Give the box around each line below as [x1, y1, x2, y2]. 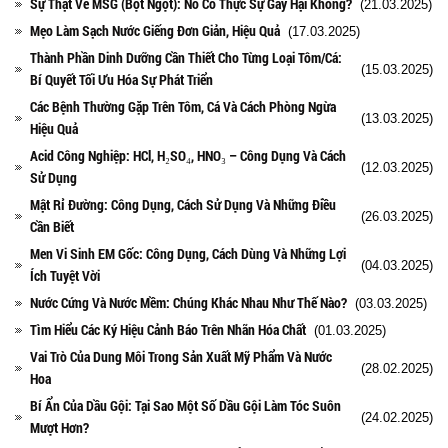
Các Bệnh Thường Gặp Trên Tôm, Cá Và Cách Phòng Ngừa [30, 96, 336, 116]
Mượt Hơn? [30, 417, 89, 437]
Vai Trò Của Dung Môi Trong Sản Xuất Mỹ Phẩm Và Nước [30, 346, 332, 366]
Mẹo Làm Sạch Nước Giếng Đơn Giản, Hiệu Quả [30, 20, 280, 40]
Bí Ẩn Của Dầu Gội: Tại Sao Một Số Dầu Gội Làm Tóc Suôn [30, 395, 341, 415]
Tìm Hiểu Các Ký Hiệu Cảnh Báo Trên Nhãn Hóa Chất [30, 319, 306, 339]
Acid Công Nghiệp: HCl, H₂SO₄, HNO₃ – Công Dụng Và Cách [30, 145, 346, 165]
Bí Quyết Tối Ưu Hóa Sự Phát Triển [30, 69, 213, 89]
